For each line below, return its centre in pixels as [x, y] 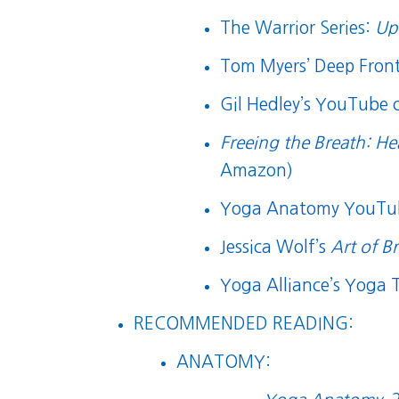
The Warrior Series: [298, 28]
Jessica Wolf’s [276, 247]
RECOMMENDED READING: [243, 324]
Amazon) [257, 171]
